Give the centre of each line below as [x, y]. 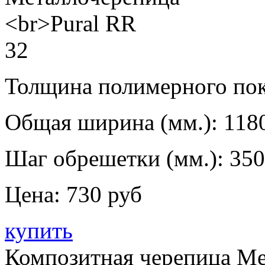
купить [39, 230]
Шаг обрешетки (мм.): [114, 158]
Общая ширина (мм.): [111, 122]
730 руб [104, 194]
